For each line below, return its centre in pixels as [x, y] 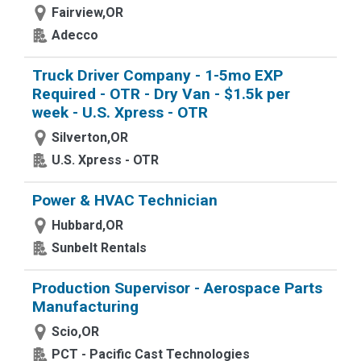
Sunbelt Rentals [99, 248]
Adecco [75, 35]
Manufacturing [85, 307]
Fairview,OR [87, 12]
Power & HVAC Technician [125, 200]
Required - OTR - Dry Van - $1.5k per [161, 94]
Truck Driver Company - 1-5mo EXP [158, 75]
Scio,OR [75, 332]
